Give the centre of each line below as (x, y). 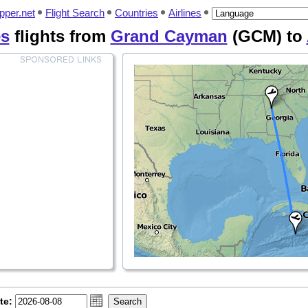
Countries (136, 13)
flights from (60, 36)
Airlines (185, 13)
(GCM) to (267, 36)
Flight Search (75, 13)
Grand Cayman (169, 36)
